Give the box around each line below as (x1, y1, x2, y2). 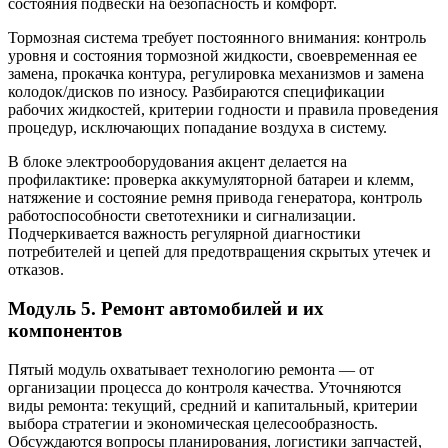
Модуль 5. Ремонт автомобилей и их (8, 297, 324, 319)
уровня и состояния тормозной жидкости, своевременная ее (8, 47, 417, 65)
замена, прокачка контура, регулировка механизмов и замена (8, 65, 424, 83)
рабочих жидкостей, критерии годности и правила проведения (8, 101, 438, 119)
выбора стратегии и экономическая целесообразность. (8, 414, 378, 432)
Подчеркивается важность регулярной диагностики (8, 225, 361, 243)
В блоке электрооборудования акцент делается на (8, 153, 347, 171)
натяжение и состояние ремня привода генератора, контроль (8, 189, 422, 207)
